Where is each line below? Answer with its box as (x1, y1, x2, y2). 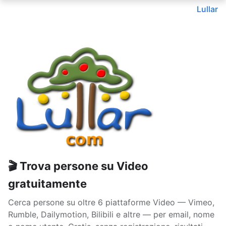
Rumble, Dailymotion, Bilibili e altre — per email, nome (8, 209, 214, 220)
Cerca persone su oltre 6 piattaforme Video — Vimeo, (8, 197, 214, 208)
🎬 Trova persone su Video (8, 159, 148, 173)
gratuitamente (8, 177, 87, 191)
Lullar (197, 4, 218, 14)
